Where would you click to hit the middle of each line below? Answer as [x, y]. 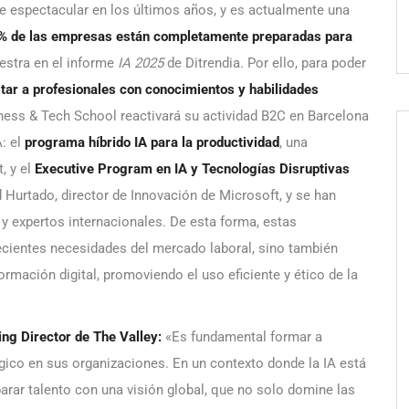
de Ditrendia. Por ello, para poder [265, 63]
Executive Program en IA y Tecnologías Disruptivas [192, 169]
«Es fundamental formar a [242, 337]
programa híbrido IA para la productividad [152, 143]
